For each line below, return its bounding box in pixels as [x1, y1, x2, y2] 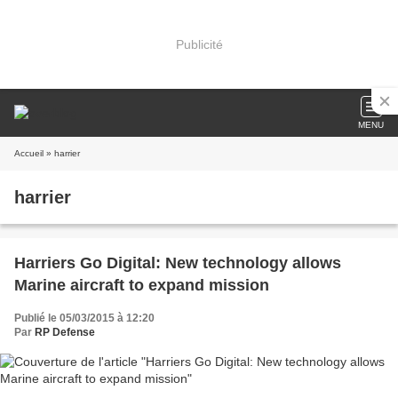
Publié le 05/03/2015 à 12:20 [14, 312, 155, 324]
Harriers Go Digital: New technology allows [14, 254, 341, 272]
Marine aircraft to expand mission [14, 276, 269, 294]
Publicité [175, 36, 223, 52]
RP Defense [35, 326, 95, 338]
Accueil [14, 148, 44, 158]
